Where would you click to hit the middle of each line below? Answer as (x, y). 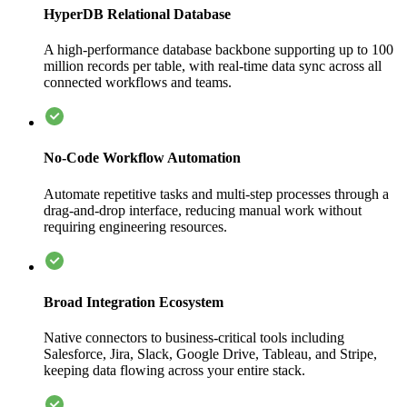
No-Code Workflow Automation (142, 158)
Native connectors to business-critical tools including (194, 338)
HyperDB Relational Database (137, 14)
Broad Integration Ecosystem (134, 302)
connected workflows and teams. (138, 83)
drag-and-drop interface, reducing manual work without (203, 210)
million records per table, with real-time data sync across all (213, 66)
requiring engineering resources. (135, 226)
